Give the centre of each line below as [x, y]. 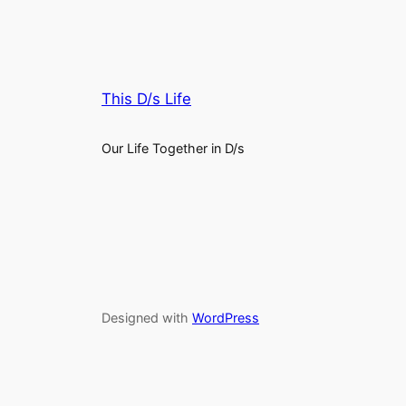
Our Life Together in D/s [173, 149]
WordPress [226, 318]
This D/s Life [146, 99]
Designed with [147, 318]
